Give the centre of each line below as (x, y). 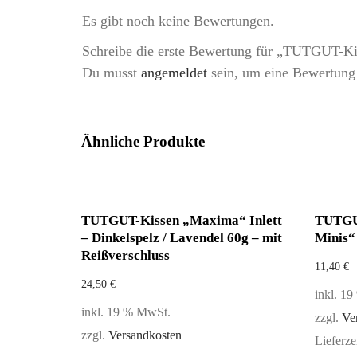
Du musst (112, 73)
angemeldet (174, 73)
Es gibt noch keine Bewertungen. (178, 21)
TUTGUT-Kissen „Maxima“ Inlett (182, 220)
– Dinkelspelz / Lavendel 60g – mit (182, 238)
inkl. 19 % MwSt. (126, 312)
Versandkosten (145, 335)
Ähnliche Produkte (143, 141)
